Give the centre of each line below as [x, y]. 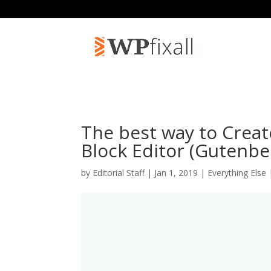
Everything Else [237, 173]
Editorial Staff [119, 173]
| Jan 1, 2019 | [176, 173]
